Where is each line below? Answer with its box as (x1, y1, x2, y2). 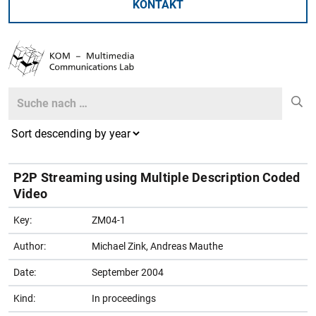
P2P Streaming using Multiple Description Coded (13, 169, 300, 185)
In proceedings (92, 292, 156, 304)
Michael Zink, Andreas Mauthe (92, 240, 223, 252)
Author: (13, 240, 46, 252)
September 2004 (92, 266, 164, 278)
